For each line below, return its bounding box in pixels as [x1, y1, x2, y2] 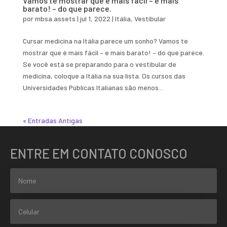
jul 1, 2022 [80, 14, 110, 23]
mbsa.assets [34, 14, 75, 23]
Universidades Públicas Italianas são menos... [22, 83, 163, 92]
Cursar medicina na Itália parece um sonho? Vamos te [22, 36, 188, 45]
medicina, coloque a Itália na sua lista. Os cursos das [22, 71, 185, 80]
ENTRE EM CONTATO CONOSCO [10, 145, 187, 161]
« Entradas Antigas [22, 116, 83, 125]
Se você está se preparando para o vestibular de [22, 59, 176, 68]
